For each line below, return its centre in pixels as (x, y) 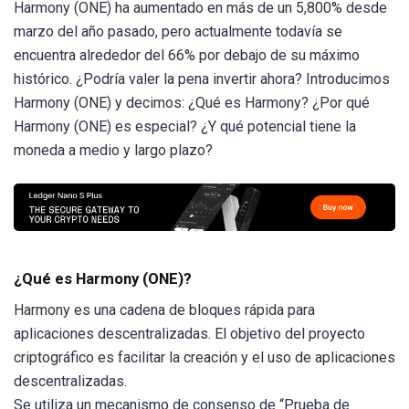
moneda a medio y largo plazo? (113, 150)
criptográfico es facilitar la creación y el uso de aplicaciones (204, 358)
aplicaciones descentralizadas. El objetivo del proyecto (189, 334)
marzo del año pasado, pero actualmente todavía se (178, 31)
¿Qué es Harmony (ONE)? (103, 279)
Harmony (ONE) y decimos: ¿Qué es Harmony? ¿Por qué (192, 103)
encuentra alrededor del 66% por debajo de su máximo (187, 55)
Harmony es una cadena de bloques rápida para (164, 310)
